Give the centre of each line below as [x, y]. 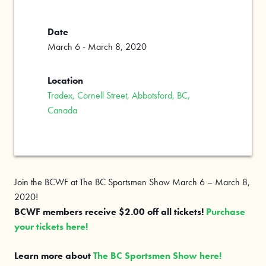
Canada [62, 110]
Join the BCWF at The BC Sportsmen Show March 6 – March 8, [132, 182]
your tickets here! [51, 227]
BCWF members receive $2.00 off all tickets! [109, 212]
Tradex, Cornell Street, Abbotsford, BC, [119, 96]
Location [65, 81]
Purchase [226, 212]
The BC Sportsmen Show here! [157, 256]
